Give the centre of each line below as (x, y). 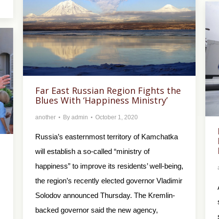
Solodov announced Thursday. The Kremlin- (105, 196)
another (45, 118)
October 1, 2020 (117, 118)
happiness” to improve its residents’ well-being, (109, 166)
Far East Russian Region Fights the (108, 91)
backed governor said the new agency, (97, 210)
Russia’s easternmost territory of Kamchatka (107, 137)
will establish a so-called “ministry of (92, 152)
